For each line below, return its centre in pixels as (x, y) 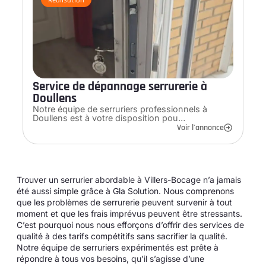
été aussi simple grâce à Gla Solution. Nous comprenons (125, 191)
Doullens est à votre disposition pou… (109, 118)
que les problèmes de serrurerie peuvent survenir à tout (124, 202)
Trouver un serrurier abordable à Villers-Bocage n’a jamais (129, 179)
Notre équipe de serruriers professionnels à (120, 109)
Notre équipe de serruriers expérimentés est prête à (118, 247)
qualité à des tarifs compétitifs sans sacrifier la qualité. (122, 236)
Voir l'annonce (200, 127)
